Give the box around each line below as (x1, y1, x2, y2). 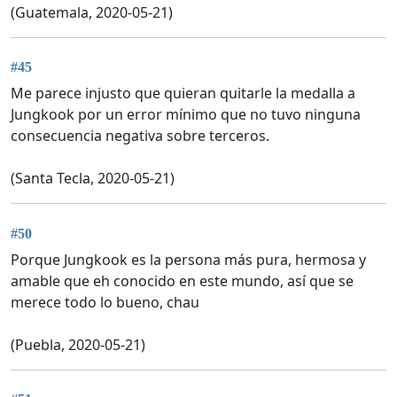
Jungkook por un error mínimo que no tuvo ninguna (11, 105, 361, 125)
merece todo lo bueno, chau (11, 292, 199, 312)
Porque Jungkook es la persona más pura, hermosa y (11, 249, 366, 269)
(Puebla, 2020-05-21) (11, 334, 145, 354)
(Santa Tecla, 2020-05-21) (11, 168, 175, 189)
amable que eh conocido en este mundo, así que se (11, 270, 354, 291)
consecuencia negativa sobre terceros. (11, 126, 269, 146)
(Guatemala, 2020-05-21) (11, 2, 173, 22)
